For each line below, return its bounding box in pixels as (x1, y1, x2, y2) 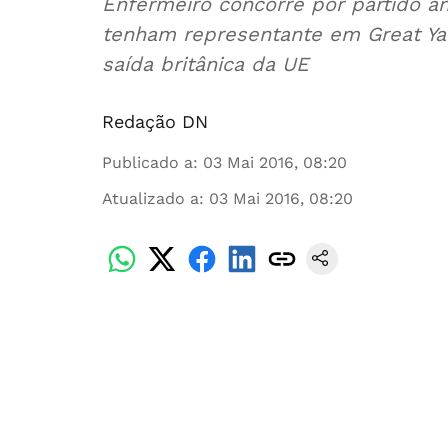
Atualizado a (102, 189, 199, 208)
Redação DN (102, 111, 208, 132)
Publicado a (102, 153, 193, 172)
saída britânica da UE (102, 52, 309, 76)
